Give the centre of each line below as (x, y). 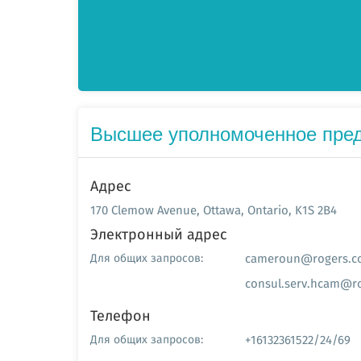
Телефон (120, 315)
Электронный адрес (159, 234)
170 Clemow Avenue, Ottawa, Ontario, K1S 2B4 (214, 210)
